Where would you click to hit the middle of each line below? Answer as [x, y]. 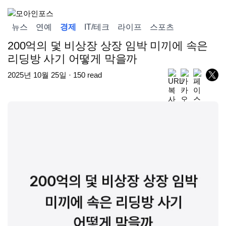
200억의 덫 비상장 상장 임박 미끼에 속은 [108, 46]
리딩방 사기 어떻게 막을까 [73, 59]
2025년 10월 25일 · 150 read [55, 75]
